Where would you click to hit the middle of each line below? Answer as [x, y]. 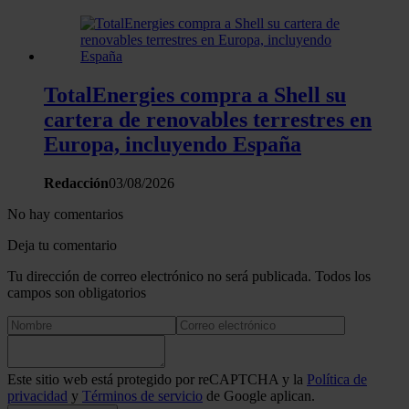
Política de [337, 379]
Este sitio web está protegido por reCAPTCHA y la [157, 379]
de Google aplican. [259, 395]
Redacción [76, 183]
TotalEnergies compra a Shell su [195, 95]
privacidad [37, 395]
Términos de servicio [142, 395]
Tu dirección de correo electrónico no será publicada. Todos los [189, 276]
